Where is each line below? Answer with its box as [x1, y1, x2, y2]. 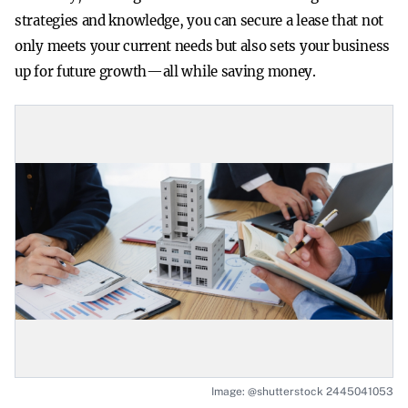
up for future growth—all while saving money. [15, 63, 316, 80]
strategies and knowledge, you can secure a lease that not [15, 12, 383, 29]
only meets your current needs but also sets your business [15, 37, 390, 55]
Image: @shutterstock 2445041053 [211, 385, 393, 398]
